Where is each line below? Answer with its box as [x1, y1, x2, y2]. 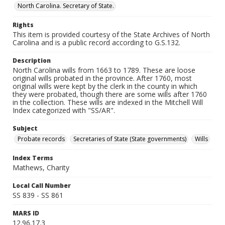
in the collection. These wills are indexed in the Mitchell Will [13, 97, 203, 107]
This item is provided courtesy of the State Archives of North [13, 30, 210, 39]
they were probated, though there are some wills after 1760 [13, 89, 207, 99]
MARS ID [13, 209, 39, 217]
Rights [13, 21, 34, 29]
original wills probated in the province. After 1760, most [13, 73, 192, 83]
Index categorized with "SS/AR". [13, 105, 115, 115]
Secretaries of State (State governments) [73, 135, 186, 143]
